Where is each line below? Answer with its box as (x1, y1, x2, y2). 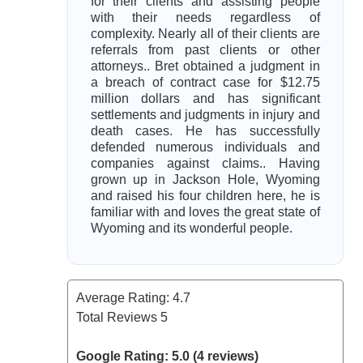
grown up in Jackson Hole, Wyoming (90, 173, 320, 186)
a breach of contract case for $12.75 (90, 75, 320, 89)
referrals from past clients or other (90, 43, 320, 57)
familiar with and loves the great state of (90, 205, 320, 219)
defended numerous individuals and (90, 140, 320, 154)
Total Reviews (75, 310, 160, 324)
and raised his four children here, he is (90, 189, 320, 203)
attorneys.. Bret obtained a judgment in (90, 59, 320, 73)
